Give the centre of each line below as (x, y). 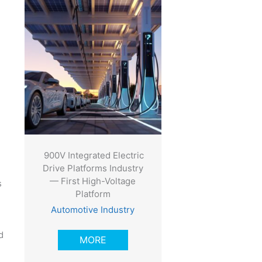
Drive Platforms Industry (93, 168)
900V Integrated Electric (93, 156)
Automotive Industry (93, 210)
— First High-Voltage (93, 181)
